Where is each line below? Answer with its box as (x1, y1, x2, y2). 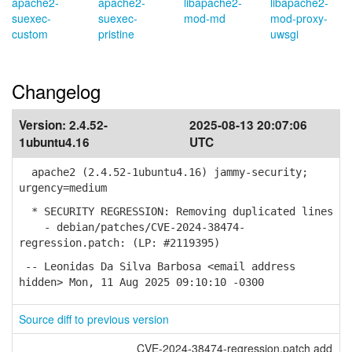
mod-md (184, 10, 225, 26)
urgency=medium (19, 181, 107, 194)
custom (12, 26, 48, 42)
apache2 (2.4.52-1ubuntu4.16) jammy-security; (19, 166, 308, 178)
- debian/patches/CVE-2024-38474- (19, 221, 245, 233)
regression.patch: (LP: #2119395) (19, 236, 220, 249)
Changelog (12, 77, 101, 104)
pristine (97, 26, 134, 42)
